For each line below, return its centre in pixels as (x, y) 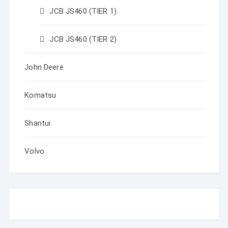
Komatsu (40, 95)
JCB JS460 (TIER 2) (83, 39)
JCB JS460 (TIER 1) (83, 11)
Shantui (38, 123)
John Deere (44, 67)
